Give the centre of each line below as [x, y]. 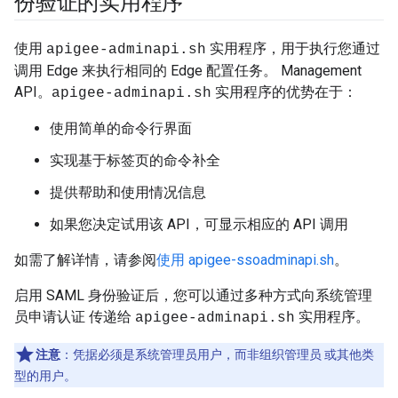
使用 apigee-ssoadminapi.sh [245, 260]
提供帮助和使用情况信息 [128, 192]
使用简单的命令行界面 [121, 128]
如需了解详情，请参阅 [85, 260]
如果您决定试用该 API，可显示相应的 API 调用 [199, 224]
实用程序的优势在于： [284, 92]
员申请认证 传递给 [75, 317]
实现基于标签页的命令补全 [135, 160]
